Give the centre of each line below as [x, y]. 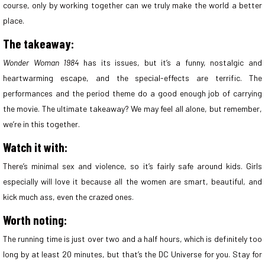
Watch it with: [35, 147]
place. [14, 20]
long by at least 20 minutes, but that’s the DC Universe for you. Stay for [132, 254]
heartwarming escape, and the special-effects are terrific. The [132, 77]
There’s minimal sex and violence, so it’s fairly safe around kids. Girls [132, 166]
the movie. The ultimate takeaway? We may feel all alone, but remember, [132, 108]
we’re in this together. [41, 124]
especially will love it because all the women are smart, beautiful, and [132, 181]
